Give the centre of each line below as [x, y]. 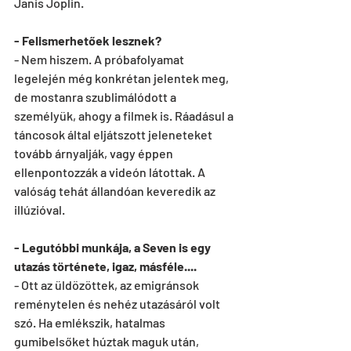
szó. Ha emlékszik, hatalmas [91, 322]
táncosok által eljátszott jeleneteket [114, 134]
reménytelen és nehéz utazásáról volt [118, 304]
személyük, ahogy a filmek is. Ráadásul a [125, 116]
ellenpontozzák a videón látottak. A [111, 172]
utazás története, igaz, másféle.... [105, 266]
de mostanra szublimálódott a [96, 97]
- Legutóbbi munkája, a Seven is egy [114, 247]
